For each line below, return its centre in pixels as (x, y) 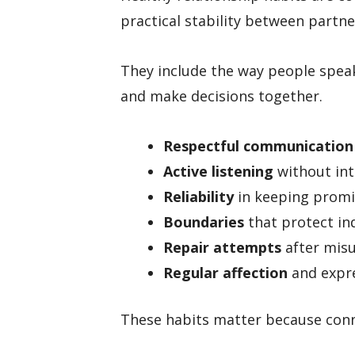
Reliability (198, 196)
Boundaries (204, 221)
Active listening (218, 171)
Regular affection (225, 272)
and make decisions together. (221, 95)
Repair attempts (222, 247)
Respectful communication (258, 145)
